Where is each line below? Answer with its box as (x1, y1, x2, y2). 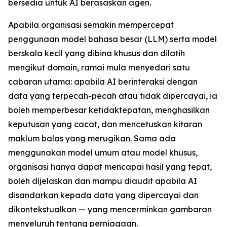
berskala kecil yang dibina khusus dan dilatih (8, 48, 185, 58)
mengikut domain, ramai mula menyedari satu (8, 62, 190, 72)
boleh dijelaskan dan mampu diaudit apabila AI (8, 176, 197, 186)
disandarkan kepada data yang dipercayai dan (8, 190, 199, 200)
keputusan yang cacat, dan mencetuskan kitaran (8, 119, 202, 129)
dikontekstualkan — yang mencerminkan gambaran (8, 204, 212, 214)
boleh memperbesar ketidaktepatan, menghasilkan (8, 105, 210, 115)
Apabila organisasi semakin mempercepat (8, 20, 174, 30)
